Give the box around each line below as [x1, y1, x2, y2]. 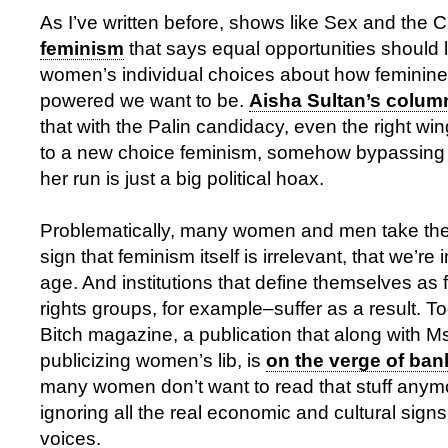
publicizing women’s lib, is [40, 350, 266, 371]
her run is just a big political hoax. [40, 168, 324, 189]
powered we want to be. [40, 90, 249, 111]
